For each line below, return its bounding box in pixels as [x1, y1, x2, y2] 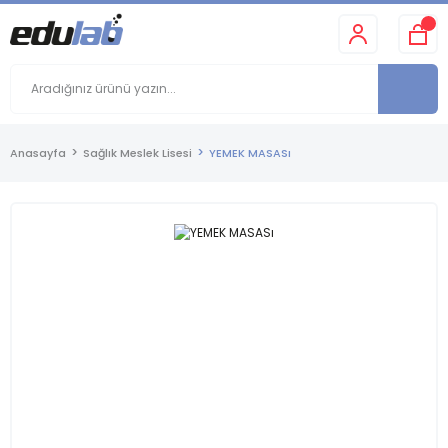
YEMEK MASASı [209, 145, 291, 161]
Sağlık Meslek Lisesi [83, 145, 192, 161]
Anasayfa [10, 145, 66, 161]
